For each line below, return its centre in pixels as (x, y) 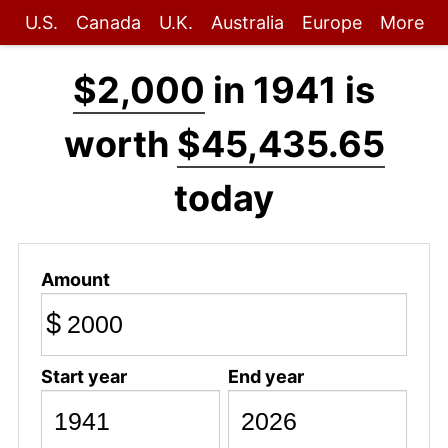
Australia (247, 22)
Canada (108, 22)
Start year (83, 376)
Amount (75, 279)
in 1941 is (290, 90)
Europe (331, 22)
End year (265, 376)
